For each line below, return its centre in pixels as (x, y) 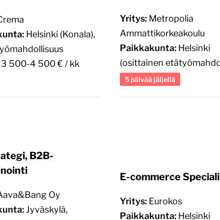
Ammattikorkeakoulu (162, 33)
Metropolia (171, 18)
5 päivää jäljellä (150, 79)
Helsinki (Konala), (61, 34)
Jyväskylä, (47, 209)
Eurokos (165, 201)
